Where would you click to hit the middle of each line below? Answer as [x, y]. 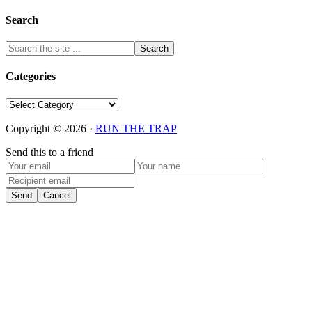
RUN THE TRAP [136, 128]
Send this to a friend [49, 152]
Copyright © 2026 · [50, 128]
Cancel [57, 195]
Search [22, 19]
